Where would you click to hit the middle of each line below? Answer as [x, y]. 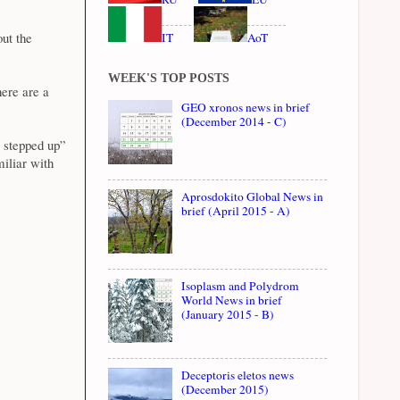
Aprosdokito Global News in [253, 196]
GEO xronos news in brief [246, 107]
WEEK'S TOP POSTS [169, 78]
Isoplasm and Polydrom [241, 285]
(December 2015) [225, 389]
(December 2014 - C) [234, 121]
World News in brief [232, 300]
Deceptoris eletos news [238, 375]
